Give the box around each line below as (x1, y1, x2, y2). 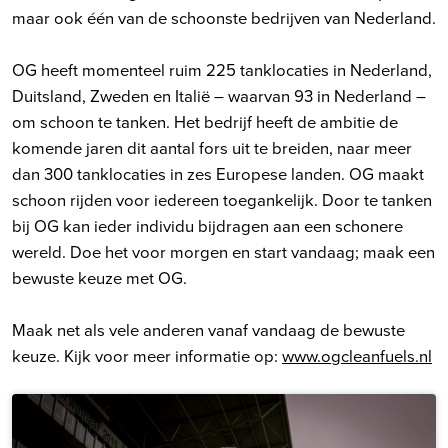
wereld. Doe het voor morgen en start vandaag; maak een (12, 239, 435, 263)
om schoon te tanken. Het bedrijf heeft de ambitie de (12, 109, 398, 133)
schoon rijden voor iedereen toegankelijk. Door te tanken (12, 187, 432, 211)
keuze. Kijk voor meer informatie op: (12, 343, 282, 367)
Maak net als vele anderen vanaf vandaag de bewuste (12, 317, 405, 341)
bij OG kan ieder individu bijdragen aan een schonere (12, 213, 403, 237)
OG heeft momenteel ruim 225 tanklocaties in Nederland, (12, 57, 432, 81)
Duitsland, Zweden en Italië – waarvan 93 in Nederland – (12, 83, 426, 107)
